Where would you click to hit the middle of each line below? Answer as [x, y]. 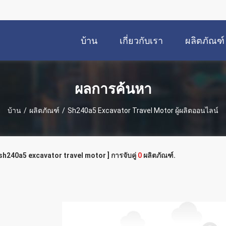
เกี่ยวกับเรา [141, 41]
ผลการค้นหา [113, 89]
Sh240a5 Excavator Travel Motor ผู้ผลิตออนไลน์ [143, 110]
